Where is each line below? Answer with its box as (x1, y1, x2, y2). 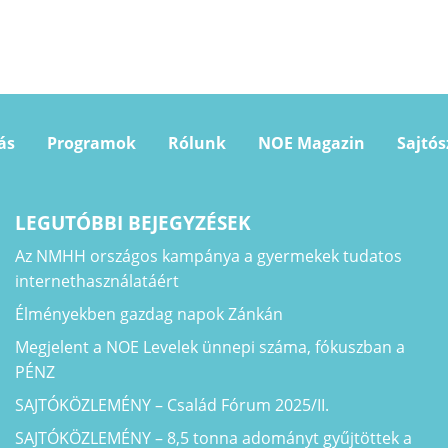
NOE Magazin (257, 132, 365, 155)
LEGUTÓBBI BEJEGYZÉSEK (14, 210, 251, 237)
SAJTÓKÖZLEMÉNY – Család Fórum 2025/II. (14, 394, 329, 417)
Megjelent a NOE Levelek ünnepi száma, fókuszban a (14, 336, 405, 359)
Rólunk (167, 132, 226, 155)
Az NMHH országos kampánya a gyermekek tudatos (14, 245, 402, 268)
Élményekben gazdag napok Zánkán (14, 303, 283, 326)
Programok (46, 132, 136, 155)
